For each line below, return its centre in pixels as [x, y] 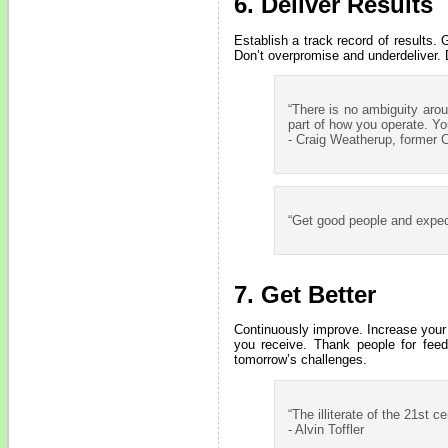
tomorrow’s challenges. [300, 360]
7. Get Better [304, 294]
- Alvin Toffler [325, 429]
